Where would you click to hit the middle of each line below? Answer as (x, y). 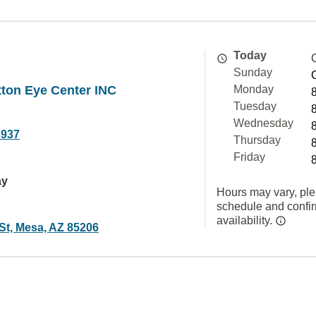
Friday (249, 157)
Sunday (253, 72)
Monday (254, 89)
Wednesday (263, 123)
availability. (246, 220)
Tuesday (255, 106)
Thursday (257, 140)
